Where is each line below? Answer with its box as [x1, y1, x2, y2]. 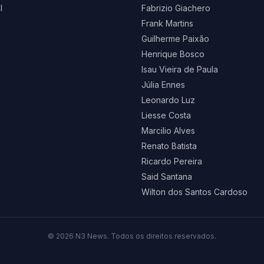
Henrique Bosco [141, 49, 204, 60]
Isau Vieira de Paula [141, 64, 218, 75]
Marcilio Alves [141, 126, 195, 136]
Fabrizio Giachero [141, 3, 210, 14]
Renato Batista [141, 141, 197, 151]
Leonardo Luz [141, 95, 195, 105]
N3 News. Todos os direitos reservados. [74, 232, 216, 241]
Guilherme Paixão [141, 34, 209, 44]
